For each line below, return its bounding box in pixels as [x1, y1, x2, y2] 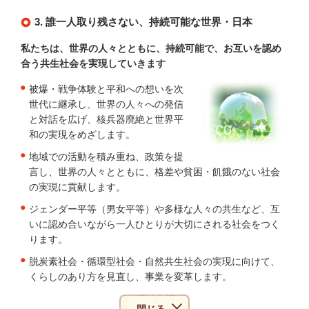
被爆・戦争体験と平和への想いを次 [29, 83, 183, 94]
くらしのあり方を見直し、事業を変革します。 [29, 271, 232, 282]
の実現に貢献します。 [29, 181, 126, 192]
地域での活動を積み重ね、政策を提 [29, 151, 183, 162]
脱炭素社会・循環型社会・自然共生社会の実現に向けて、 [29, 256, 280, 267]
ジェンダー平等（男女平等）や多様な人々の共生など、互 [29, 203, 280, 215]
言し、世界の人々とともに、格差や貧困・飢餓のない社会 [29, 166, 280, 177]
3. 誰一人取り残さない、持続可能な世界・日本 [34, 16, 252, 28]
